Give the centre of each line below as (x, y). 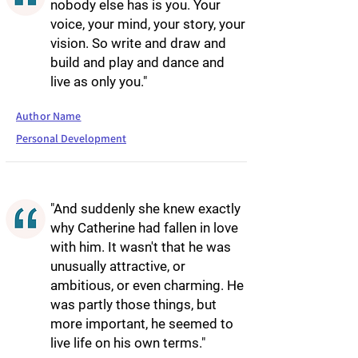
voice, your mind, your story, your (148, 24)
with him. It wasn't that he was (141, 247)
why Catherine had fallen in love (144, 228)
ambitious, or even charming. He (147, 285)
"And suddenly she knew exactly (145, 209)
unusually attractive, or (118, 266)
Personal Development (71, 138)
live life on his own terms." (128, 343)
